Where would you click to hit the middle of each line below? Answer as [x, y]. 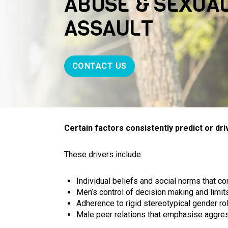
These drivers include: [103, 155]
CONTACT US [99, 66]
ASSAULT [108, 28]
